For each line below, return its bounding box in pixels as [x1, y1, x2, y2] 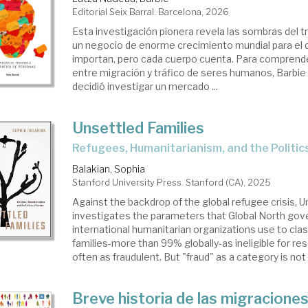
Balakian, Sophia [72, 163, 146, 175]
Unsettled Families [72, 119, 205, 137]
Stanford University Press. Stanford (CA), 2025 [72, 177, 272, 188]
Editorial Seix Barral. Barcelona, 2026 [72, 6, 230, 17]
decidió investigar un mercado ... [72, 80, 219, 92]
